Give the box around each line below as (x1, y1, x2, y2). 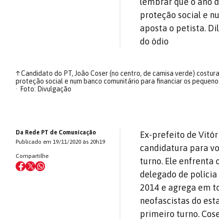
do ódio (140, 36, 169, 46)
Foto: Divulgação (20, 85, 71, 93)
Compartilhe (16, 153, 48, 159)
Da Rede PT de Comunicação (16, 129, 96, 136)
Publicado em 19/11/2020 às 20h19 (16, 138, 105, 145)
